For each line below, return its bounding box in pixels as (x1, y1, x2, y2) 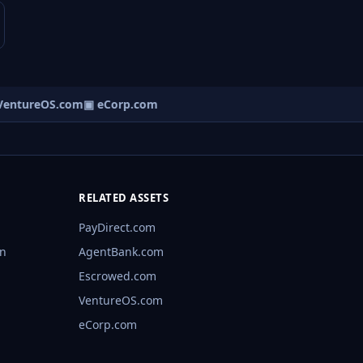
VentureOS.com (79, 293, 164, 309)
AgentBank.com (79, 244, 164, 260)
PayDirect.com (79, 220, 156, 236)
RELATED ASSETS (79, 190, 169, 206)
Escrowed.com (79, 268, 157, 284)
